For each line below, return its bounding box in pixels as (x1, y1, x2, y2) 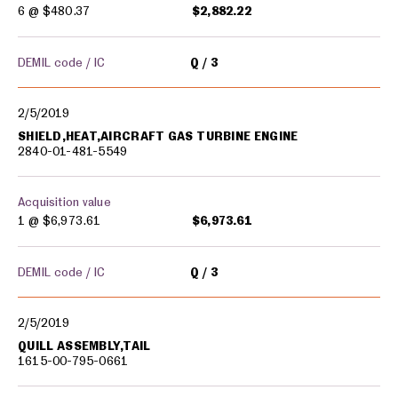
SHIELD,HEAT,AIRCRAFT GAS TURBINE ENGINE (18, 129, 298, 143)
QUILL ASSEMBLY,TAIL (18, 338, 151, 353)
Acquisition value (18, 195, 111, 209)
